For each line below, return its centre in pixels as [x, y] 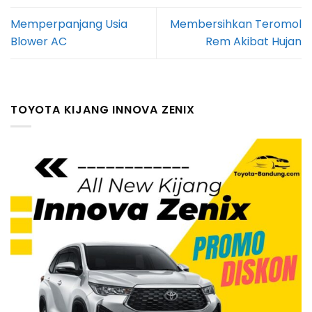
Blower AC [39, 42]
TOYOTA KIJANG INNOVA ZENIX [103, 109]
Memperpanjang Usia [69, 24]
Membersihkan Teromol [236, 24]
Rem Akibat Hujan [253, 42]
